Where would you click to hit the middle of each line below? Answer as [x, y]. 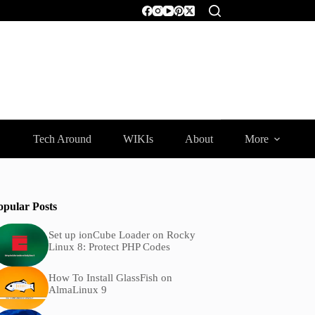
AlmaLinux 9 [77, 290]
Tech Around [62, 139]
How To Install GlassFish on [110, 278]
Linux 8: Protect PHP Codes [109, 247]
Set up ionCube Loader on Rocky [122, 235]
